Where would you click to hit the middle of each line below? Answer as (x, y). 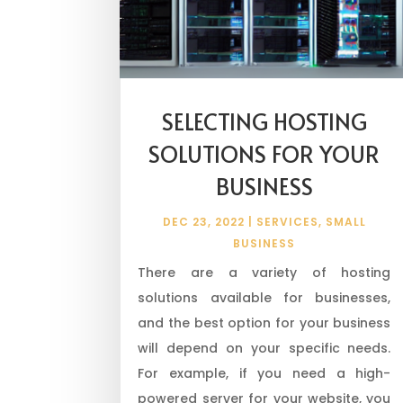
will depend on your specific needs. (264, 348)
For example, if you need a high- (264, 373)
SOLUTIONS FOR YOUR (264, 153)
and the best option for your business (264, 322)
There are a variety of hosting (264, 272)
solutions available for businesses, (264, 297)
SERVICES (287, 221)
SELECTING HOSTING (264, 121)
